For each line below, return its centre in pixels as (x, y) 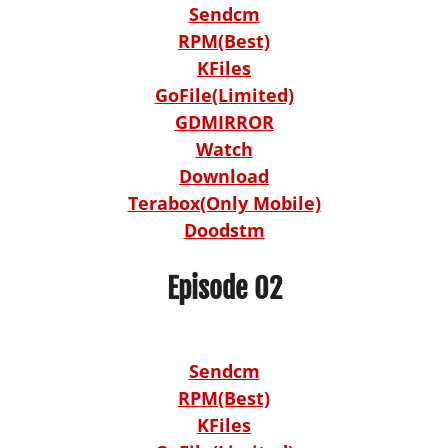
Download (224, 175)
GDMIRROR (224, 121)
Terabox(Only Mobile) (224, 202)
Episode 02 (224, 288)
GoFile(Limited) (224, 94)
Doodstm (224, 229)
